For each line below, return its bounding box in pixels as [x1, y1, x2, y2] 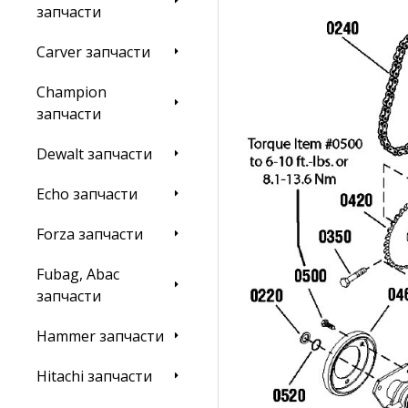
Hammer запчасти [36, 326, 164, 346]
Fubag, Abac [36, 264, 119, 284]
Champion [36, 82, 107, 102]
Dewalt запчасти [36, 144, 152, 164]
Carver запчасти [36, 42, 150, 62]
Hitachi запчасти [36, 366, 152, 386]
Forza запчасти [36, 224, 143, 244]
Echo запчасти [36, 184, 138, 204]
